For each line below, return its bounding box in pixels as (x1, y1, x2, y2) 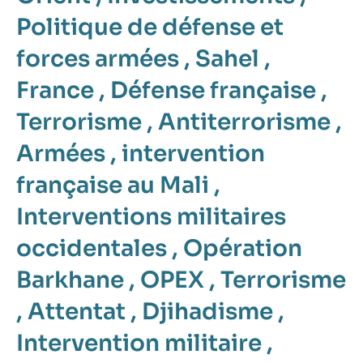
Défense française (110, 75, 316, 105)
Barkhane (16, 265, 124, 294)
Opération (183, 233, 302, 263)
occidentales (16, 233, 167, 263)
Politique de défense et (16, 12, 284, 41)
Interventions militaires (16, 202, 286, 231)
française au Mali (16, 170, 209, 199)
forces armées (16, 44, 179, 73)
